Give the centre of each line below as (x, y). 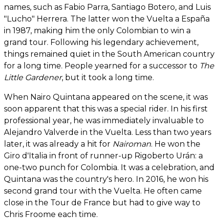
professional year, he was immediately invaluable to (104, 121)
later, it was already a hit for (58, 144)
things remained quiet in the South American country (109, 54)
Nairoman (132, 144)
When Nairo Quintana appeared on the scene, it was (106, 97)
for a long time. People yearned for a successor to (102, 66)
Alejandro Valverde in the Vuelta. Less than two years (108, 132)
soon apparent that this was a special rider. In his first (106, 109)
